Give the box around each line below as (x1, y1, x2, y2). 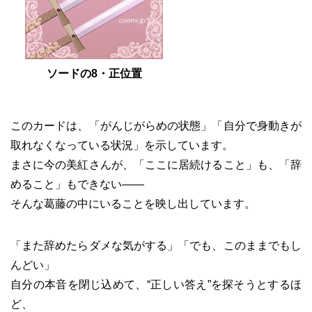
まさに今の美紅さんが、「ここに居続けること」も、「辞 (10, 158, 302, 171)
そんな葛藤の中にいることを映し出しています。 (10, 197, 256, 210)
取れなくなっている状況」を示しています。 (10, 139, 233, 151)
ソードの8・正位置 (46, 67, 142, 79)
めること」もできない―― (10, 178, 144, 190)
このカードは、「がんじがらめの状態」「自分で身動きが (10, 119, 302, 132)
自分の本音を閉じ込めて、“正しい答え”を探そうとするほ (10, 278, 302, 290)
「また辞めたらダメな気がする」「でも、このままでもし (10, 239, 302, 251)
